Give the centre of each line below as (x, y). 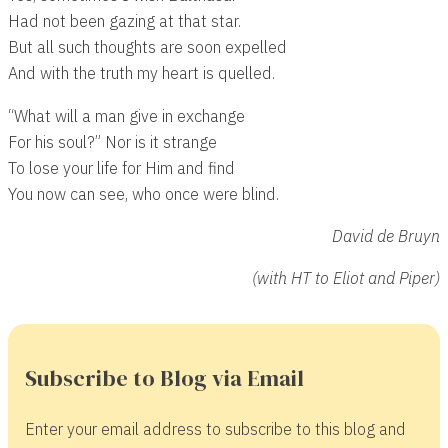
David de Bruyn (386, 235)
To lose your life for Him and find (121, 167)
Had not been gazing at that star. (124, 21)
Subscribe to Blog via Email (164, 377)
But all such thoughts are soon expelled (147, 47)
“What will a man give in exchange (126, 115)
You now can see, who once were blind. (143, 193)
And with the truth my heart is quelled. (141, 73)
